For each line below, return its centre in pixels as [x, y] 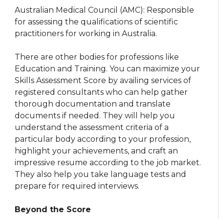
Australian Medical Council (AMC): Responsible [104, 10]
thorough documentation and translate [93, 104]
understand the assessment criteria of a [92, 127]
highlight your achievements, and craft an [96, 151]
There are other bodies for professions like [97, 57]
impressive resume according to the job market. [108, 162]
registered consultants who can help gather [101, 92]
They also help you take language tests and [100, 174]
